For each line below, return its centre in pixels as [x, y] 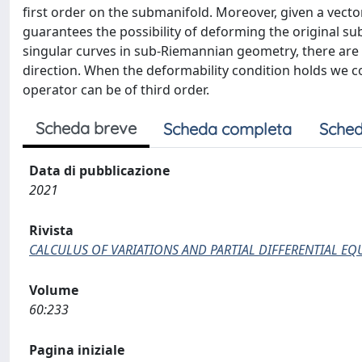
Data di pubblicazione [99, 170]
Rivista [51, 230]
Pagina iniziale [77, 350]
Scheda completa [227, 129]
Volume [54, 290]
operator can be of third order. [116, 90]
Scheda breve [86, 128]
